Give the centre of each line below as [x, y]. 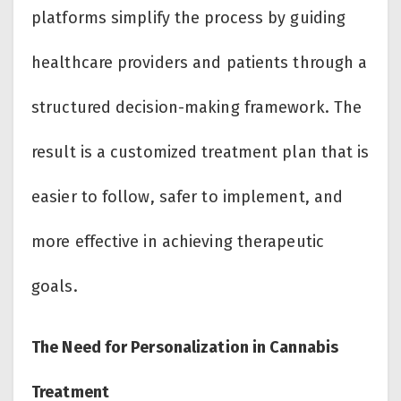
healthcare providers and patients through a [200, 63]
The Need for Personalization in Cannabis [185, 348]
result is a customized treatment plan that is [200, 153]
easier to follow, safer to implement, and [188, 197]
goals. [55, 287]
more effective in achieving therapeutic [178, 242]
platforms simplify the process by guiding [189, 18]
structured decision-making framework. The [197, 108]
